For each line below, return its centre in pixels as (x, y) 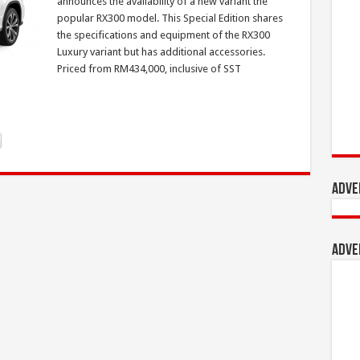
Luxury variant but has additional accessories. (161, 52)
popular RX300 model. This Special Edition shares (170, 18)
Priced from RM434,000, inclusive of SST (149, 69)
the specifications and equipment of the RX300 (163, 35)
